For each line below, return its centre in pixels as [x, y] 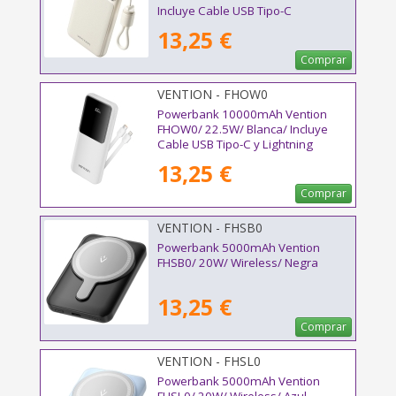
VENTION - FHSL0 [209, 361]
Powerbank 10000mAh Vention [242, 114]
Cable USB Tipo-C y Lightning [235, 145]
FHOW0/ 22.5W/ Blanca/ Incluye [243, 129]
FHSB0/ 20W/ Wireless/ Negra [238, 263]
